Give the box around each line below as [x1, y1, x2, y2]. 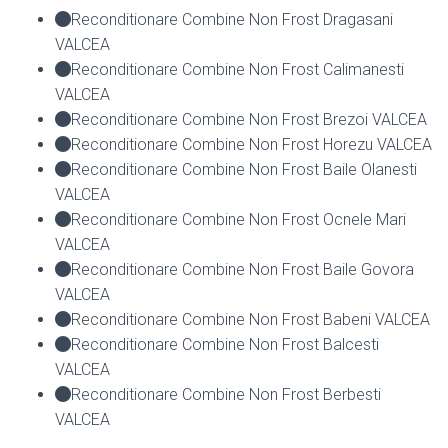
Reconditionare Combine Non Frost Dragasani [71, 9, 393, 29]
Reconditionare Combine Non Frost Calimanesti [71, 59, 404, 79]
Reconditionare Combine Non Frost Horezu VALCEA [71, 134, 432, 154]
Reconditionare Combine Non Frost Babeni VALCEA [71, 309, 430, 329]
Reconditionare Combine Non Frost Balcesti [71, 334, 379, 354]
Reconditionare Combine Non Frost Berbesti [71, 384, 381, 404]
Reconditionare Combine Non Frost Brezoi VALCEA [71, 109, 427, 129]
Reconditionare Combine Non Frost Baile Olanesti [71, 159, 417, 179]
